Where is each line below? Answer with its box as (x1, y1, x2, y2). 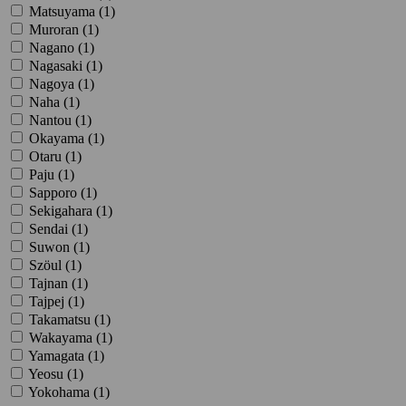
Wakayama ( (29, 329, 101, 345)
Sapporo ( (29, 184, 85, 200)
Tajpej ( (29, 293, 72, 309)
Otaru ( (29, 148, 70, 164)
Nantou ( (29, 111, 80, 128)
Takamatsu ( (29, 311, 99, 327)
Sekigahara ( (29, 202, 101, 218)
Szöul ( (29, 256, 70, 273)
